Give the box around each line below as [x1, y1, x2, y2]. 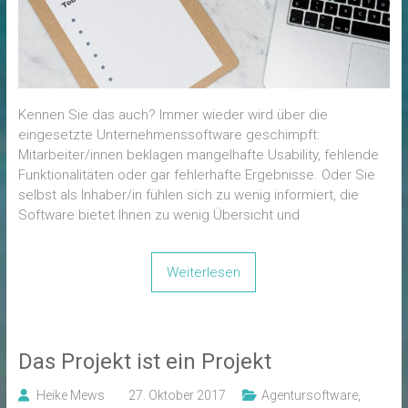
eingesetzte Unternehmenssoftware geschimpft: [17, 127, 320, 144]
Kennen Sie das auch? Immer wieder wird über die [17, 107, 328, 124]
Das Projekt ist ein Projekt [17, 349, 271, 375]
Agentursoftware [260, 388, 358, 403]
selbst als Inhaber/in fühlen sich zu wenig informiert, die [17, 187, 359, 204]
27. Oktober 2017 [127, 388, 226, 403]
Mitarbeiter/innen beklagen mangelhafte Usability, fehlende [17, 147, 379, 164]
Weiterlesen [167, 264, 241, 281]
